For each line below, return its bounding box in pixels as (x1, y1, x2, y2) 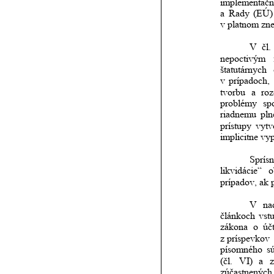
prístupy (220, 120, 251, 131)
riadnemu (220, 109, 256, 120)
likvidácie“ (220, 165, 262, 176)
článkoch (220, 210, 255, 221)
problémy (220, 98, 257, 109)
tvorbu (220, 86, 245, 97)
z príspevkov (220, 232, 270, 243)
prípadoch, (228, 75, 270, 86)
